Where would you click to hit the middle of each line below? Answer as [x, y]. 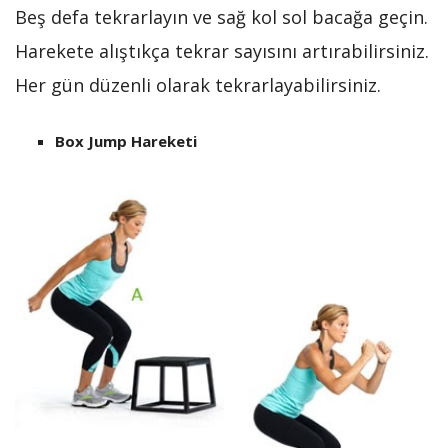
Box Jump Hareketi [126, 141]
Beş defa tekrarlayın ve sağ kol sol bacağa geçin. [221, 17]
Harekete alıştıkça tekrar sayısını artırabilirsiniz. [222, 51]
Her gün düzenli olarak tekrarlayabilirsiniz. [198, 85]
